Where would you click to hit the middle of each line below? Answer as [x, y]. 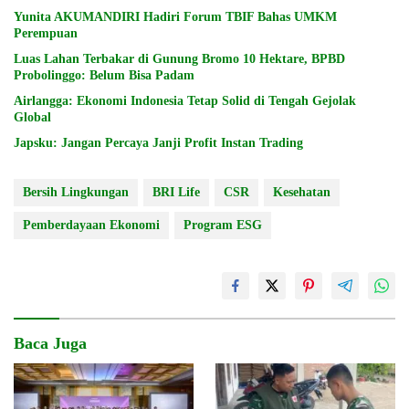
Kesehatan [302, 192]
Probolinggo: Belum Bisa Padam [104, 75]
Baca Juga [50, 343]
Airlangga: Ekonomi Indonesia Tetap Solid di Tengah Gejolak [185, 100]
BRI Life [176, 192]
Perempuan [46, 33]
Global [32, 117]
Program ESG [223, 225]
